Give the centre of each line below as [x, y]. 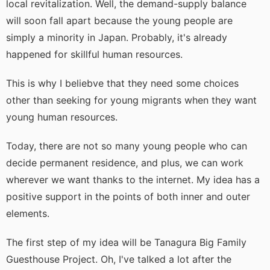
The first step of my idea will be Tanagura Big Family [126, 243]
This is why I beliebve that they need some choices [122, 83]
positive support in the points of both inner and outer [128, 197]
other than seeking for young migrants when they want [131, 100]
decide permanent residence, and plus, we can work [125, 163]
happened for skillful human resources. [94, 55]
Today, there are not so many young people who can [127, 146]
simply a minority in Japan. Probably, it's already [117, 38]
